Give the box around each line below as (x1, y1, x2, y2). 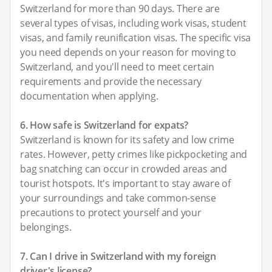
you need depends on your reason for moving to (20, 45, 236, 59)
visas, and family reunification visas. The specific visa (20, 30, 251, 44)
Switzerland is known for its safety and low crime (20, 132, 234, 146)
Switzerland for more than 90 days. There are (20, 1, 220, 15)
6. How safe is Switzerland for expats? (20, 118, 189, 132)
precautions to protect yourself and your (20, 205, 202, 219)
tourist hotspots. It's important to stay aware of (20, 176, 231, 190)
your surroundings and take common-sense (20, 191, 217, 205)
